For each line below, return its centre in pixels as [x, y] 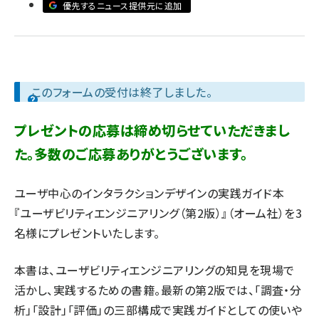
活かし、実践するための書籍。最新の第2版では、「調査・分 [158, 290]
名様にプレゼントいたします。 [87, 233]
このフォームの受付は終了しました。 [122, 92]
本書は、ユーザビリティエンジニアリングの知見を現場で [155, 270]
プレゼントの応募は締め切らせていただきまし [152, 130]
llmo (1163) [85, 26]
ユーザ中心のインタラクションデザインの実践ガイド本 [150, 193]
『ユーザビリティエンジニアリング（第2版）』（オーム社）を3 [158, 213]
